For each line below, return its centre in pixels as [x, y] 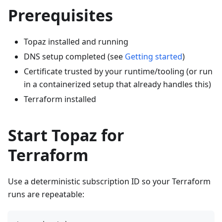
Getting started [154, 57]
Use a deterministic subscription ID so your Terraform [109, 182]
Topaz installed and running [76, 42]
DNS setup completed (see [74, 57]
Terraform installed [60, 99]
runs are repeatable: [46, 194]
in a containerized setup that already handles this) [117, 84]
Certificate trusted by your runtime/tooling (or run [118, 72]
